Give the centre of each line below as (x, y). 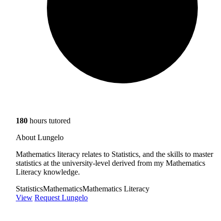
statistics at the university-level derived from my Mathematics (110, 163)
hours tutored (49, 120)
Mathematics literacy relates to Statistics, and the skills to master (114, 154)
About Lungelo (40, 137)
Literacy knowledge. (48, 172)
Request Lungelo (61, 197)
